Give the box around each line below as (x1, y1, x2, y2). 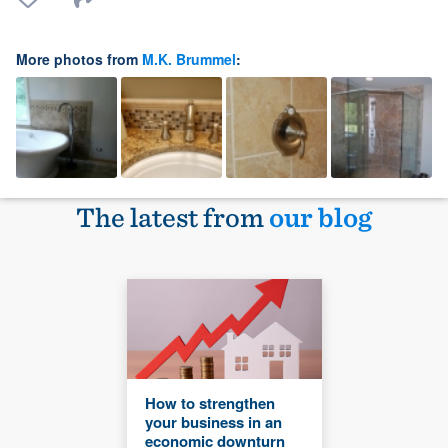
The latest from (76, 199, 269, 234)
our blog (269, 199, 372, 234)
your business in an (144, 410, 282, 433)
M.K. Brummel (142, 48, 236, 69)
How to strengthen (144, 391, 275, 414)
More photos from (16, 48, 142, 69)
